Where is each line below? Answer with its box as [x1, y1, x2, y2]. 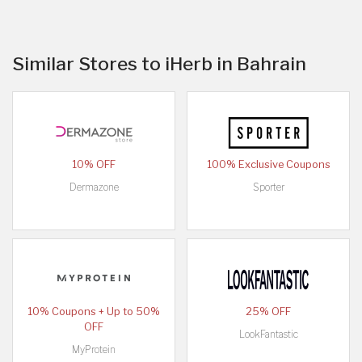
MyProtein [72, 343, 116, 356]
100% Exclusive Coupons [206, 158, 330, 170]
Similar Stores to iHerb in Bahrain [12, 52, 306, 75]
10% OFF [72, 158, 116, 170]
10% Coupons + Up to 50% [27, 305, 160, 318]
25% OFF [246, 305, 291, 318]
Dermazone [69, 180, 119, 193]
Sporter [252, 180, 284, 193]
